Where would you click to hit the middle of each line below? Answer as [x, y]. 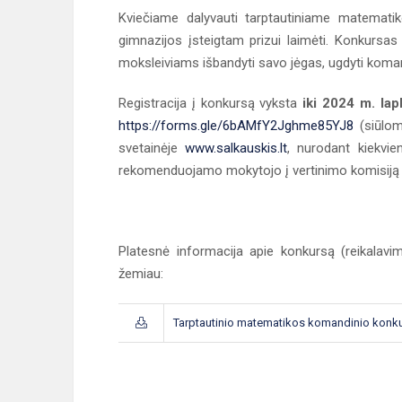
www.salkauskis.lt [236, 148]
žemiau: [141, 274]
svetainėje [152, 148]
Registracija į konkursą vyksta [211, 103]
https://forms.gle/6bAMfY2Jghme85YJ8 [236, 126]
